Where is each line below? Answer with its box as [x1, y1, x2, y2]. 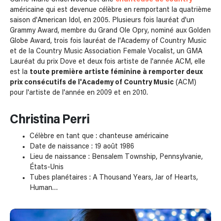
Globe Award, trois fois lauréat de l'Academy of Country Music [10, 37, 206, 44]
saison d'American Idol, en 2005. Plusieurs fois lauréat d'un [10, 16, 194, 24]
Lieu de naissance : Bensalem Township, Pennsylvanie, [30, 153, 203, 160]
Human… [30, 184, 58, 191]
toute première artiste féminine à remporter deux [30, 68, 203, 75]
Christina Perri [10, 113, 89, 126]
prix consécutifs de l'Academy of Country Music [10, 78, 174, 86]
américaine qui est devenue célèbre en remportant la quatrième [10, 6, 211, 13]
